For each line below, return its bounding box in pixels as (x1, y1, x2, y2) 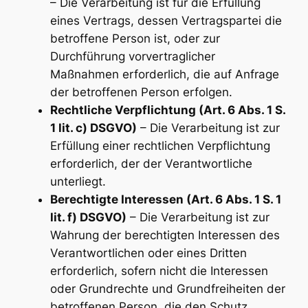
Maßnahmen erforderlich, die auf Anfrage (49, 67, 279, 81)
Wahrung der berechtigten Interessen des (49, 228, 280, 242)
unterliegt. (49, 174, 106, 188)
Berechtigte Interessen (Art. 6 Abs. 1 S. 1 (49, 192, 281, 206)
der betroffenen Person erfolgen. (49, 85, 232, 99)
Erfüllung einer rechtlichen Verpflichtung (49, 138, 270, 153)
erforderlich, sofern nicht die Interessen (49, 263, 268, 278)
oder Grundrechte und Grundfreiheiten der (49, 281, 285, 296)
